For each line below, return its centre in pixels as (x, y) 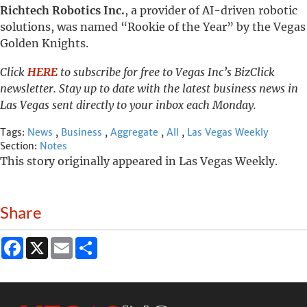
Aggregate (134, 132)
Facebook (45, 243)
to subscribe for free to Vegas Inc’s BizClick (166, 72)
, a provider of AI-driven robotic (211, 10)
